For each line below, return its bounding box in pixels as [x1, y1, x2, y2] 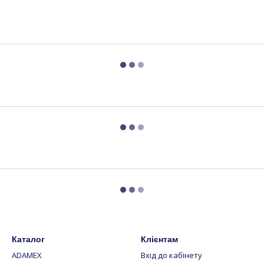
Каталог [12, 235, 45, 245]
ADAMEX [12, 250, 42, 261]
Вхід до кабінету [141, 250, 202, 261]
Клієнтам [141, 235, 178, 245]
